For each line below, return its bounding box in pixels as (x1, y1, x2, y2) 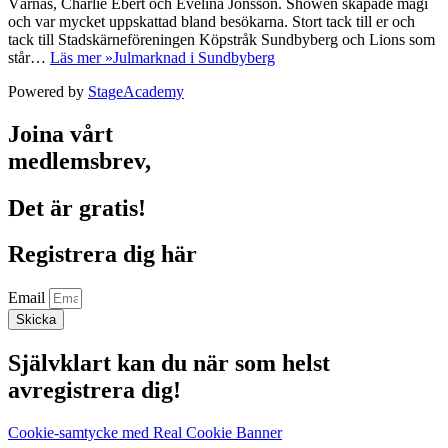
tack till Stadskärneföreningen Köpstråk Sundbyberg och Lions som (8, 30, 435, 48)
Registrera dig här (8, 241, 197, 268)
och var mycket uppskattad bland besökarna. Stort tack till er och (8, 12, 415, 30)
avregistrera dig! (8, 377, 181, 404)
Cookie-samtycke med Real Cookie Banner (8, 424, 282, 442)
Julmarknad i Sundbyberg (113, 48, 275, 66)
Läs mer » (50, 48, 113, 66)
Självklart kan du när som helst (8, 350, 330, 377)
